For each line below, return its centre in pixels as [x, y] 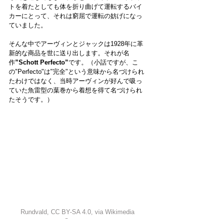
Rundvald [33, 212]
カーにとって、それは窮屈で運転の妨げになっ [76, 16]
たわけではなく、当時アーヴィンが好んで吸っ [76, 81]
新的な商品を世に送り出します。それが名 [69, 53]
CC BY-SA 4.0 [71, 212]
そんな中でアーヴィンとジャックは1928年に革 [76, 44]
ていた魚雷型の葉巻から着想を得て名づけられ [76, 90]
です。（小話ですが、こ [103, 62]
